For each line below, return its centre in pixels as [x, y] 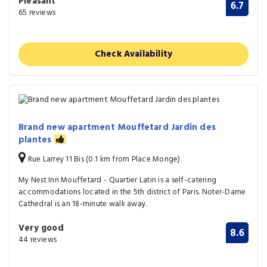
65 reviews [37, 13]
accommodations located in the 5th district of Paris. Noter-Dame [132, 192]
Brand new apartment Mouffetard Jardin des [117, 127]
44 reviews [38, 240]
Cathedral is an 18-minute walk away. [83, 204]
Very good [41, 228]
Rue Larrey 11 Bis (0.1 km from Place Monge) [103, 159]
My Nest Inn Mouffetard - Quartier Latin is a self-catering [118, 180]
